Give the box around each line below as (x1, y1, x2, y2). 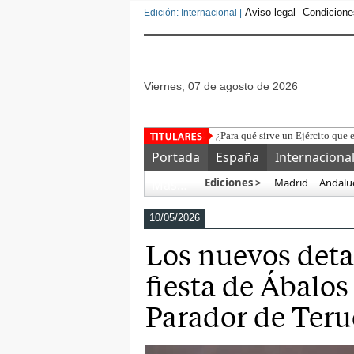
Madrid (272, 175, 308, 190)
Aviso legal (245, 6, 296, 18)
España (216, 149, 259, 166)
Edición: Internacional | (144, 7, 242, 18)
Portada (152, 149, 200, 166)
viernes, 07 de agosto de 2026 (151, 80, 298, 92)
